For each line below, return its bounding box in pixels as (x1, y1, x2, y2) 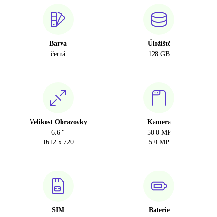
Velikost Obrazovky (29, 118, 87, 126)
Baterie (148, 206, 170, 214)
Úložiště (147, 40, 170, 47)
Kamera (147, 118, 171, 126)
